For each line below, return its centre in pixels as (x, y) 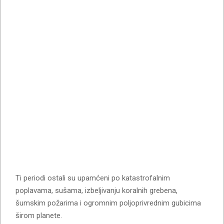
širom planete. (39, 215)
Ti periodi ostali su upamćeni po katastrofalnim (93, 178)
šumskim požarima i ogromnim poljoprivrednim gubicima (108, 203)
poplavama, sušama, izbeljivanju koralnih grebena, (96, 190)
